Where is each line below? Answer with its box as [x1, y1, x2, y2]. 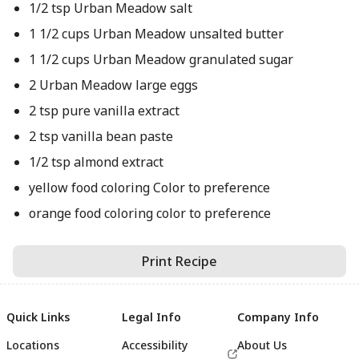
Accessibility [122, 337, 188, 353]
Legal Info [122, 309, 181, 325]
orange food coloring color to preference [28, 204, 271, 222]
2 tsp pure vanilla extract [28, 102, 179, 119]
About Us [237, 337, 287, 353]
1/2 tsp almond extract [28, 153, 163, 171]
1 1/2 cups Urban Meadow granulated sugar [28, 50, 293, 68]
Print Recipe [142, 252, 217, 270]
